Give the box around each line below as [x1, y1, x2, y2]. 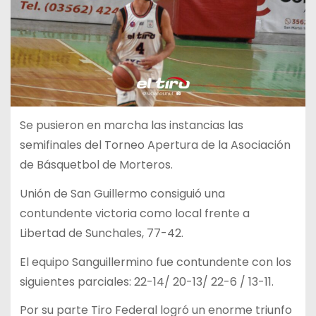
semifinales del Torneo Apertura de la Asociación [19, 136, 291, 153]
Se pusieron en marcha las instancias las [19, 116, 243, 133]
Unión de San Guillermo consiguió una [19, 185, 225, 202]
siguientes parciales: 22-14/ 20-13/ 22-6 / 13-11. [19, 273, 274, 290]
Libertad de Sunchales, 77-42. [19, 224, 183, 241]
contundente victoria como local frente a [19, 205, 250, 221]
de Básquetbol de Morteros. [19, 156, 173, 173]
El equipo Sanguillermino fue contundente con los [19, 253, 291, 270]
